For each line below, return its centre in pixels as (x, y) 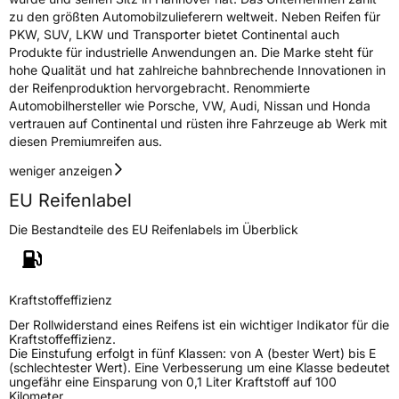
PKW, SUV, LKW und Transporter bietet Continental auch (174, 34)
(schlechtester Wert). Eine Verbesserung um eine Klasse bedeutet (199, 367)
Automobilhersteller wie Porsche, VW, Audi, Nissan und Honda (190, 105)
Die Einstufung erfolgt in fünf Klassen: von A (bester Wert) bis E (192, 353)
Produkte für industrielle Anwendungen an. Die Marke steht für (191, 52)
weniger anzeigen (61, 170)
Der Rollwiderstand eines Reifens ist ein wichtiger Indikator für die (199, 324)
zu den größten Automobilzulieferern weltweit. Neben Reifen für (195, 16)
